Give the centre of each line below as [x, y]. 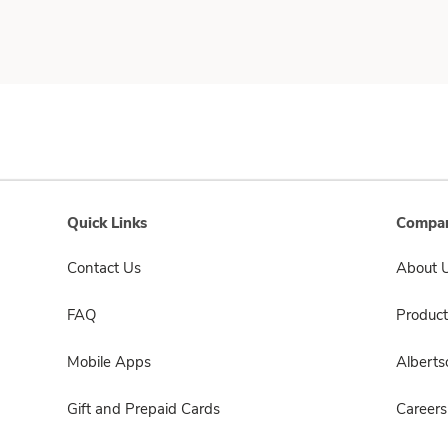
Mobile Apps [109, 362]
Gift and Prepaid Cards [143, 409]
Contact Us [104, 268]
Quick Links [107, 223]
